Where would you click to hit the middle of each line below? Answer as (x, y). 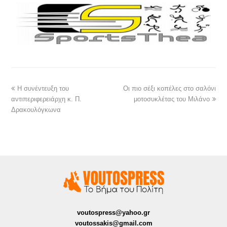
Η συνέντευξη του (43, 89)
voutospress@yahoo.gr (113, 212)
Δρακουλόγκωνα (36, 110)
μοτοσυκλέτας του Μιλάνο (172, 99)
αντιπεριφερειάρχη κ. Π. (47, 99)
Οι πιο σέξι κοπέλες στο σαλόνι (169, 89)
